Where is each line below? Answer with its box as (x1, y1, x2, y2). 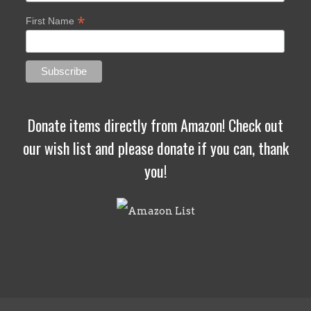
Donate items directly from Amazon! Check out (28, 114, 283, 137)
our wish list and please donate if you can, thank (22, 137, 289, 160)
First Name (25, 15, 77, 26)
